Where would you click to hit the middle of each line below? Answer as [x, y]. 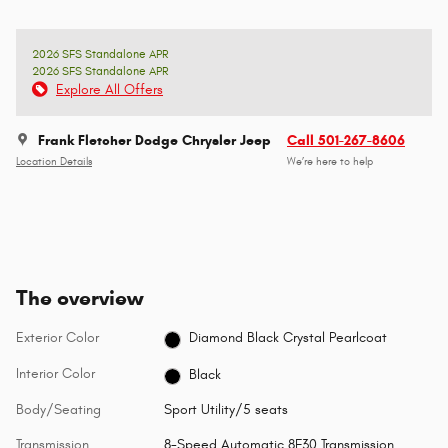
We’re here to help [330, 162]
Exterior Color [57, 337]
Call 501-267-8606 [346, 140]
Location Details [54, 162]
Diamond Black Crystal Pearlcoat [288, 338]
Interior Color [55, 373]
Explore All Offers [109, 89]
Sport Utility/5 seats [225, 410]
